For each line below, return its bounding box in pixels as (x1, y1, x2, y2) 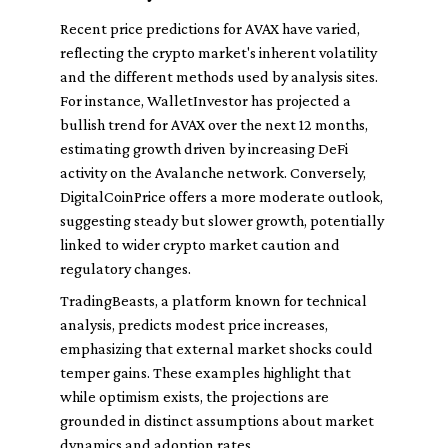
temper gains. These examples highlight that (60, 364, 351, 381)
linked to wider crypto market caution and (60, 236, 340, 253)
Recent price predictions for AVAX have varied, (60, 20, 360, 37)
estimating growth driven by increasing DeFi (60, 140, 348, 157)
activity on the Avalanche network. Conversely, (60, 164, 366, 181)
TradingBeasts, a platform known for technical (60, 292, 367, 309)
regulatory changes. (60, 260, 191, 277)
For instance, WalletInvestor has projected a (60, 92, 351, 109)
